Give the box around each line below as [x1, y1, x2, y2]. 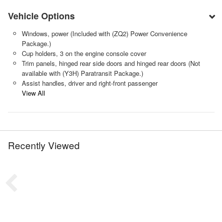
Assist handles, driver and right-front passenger [21, 78, 158, 88]
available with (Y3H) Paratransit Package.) [21, 68, 143, 78]
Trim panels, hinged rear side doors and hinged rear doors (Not [21, 58, 200, 68]
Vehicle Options [8, 9, 75, 22]
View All [21, 88, 45, 98]
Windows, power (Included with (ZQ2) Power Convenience [21, 28, 187, 38]
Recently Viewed [8, 138, 80, 152]
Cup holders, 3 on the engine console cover [21, 48, 146, 58]
